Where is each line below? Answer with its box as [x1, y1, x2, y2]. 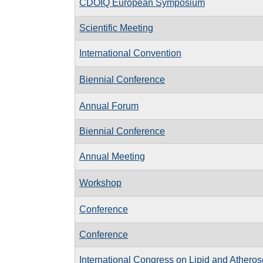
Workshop [79, 177, 122, 188]
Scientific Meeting [79, 22, 153, 33]
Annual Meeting [79, 151, 145, 161]
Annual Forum [79, 100, 139, 111]
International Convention [79, 48, 181, 58]
